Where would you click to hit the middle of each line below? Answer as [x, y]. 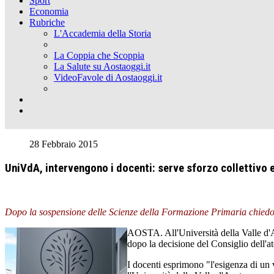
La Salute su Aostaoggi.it [102, 66]
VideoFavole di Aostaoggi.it [108, 77]
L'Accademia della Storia [102, 33]
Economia [49, 11]
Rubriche [47, 22]
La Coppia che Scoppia [99, 55]
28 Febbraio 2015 [64, 144]
